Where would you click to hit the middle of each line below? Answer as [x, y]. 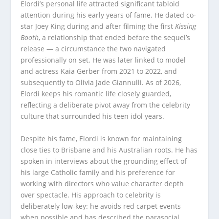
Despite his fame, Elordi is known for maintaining [101, 138]
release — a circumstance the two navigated [93, 49]
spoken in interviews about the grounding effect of [104, 161]
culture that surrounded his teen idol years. [93, 116]
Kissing [186, 26]
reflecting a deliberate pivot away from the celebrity [106, 105]
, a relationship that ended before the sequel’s [115, 38]
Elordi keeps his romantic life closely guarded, [96, 94]
